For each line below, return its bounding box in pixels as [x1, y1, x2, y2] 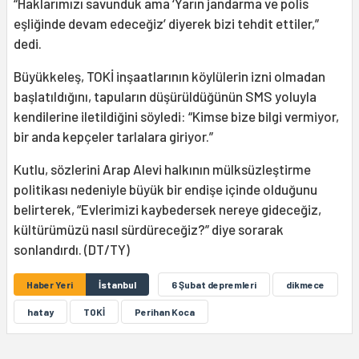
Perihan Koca [135, 305, 195, 317]
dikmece [286, 278, 325, 290]
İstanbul [99, 278, 136, 290]
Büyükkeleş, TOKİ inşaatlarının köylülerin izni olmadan [14, 67, 325, 84]
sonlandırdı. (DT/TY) [14, 240, 130, 257]
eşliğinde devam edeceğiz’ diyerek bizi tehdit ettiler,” [14, 14, 319, 31]
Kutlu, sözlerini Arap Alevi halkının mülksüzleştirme [14, 160, 311, 177]
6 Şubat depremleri [171, 278, 256, 290]
